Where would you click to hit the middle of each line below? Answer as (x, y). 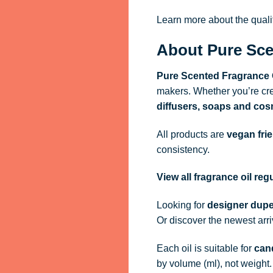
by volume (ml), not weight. (214, 263)
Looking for (182, 205)
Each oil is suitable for (205, 248)
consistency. (183, 149)
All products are (191, 134)
